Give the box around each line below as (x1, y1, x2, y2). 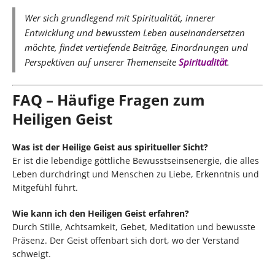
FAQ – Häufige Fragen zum (12, 89, 205, 110)
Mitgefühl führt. (12, 181, 78, 193)
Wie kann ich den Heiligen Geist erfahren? (12, 207, 189, 219)
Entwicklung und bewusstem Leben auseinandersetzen (25, 26, 245, 39)
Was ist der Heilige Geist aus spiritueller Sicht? (12, 141, 208, 153)
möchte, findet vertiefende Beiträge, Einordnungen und (25, 41, 248, 53)
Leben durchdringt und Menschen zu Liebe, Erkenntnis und (12, 168, 259, 180)
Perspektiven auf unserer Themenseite (25, 55, 179, 68)
